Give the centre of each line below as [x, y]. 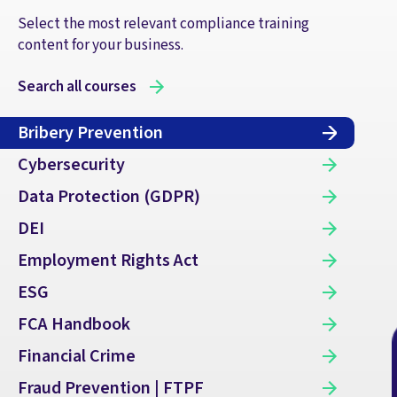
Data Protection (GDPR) [109, 197]
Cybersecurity [71, 165]
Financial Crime [77, 357]
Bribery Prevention [90, 133]
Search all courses [77, 86]
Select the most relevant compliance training [163, 24]
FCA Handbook [74, 325]
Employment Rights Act [108, 261]
